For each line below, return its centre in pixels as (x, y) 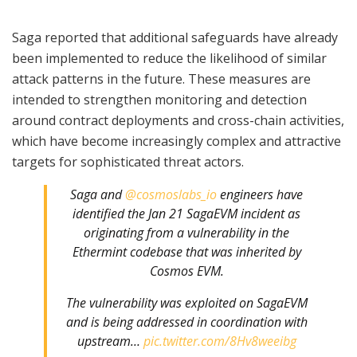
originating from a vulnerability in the (186, 233)
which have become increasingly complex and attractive (177, 141)
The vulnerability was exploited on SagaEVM (186, 303)
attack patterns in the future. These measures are (161, 79)
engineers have (260, 195)
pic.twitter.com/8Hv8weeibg (220, 341)
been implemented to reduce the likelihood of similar (169, 59)
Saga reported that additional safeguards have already (175, 38)
